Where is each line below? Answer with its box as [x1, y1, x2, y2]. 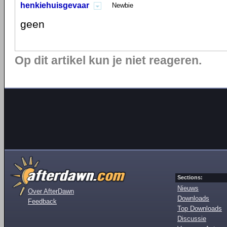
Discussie [177, 215, 206, 222]
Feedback [28, 198, 57, 205]
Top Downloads [177, 205, 222, 212]
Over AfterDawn [28, 187, 74, 195]
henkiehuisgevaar [20, 1, 89, 10]
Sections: [177, 174, 203, 180]
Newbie [112, 2, 133, 9]
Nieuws [177, 184, 199, 192]
